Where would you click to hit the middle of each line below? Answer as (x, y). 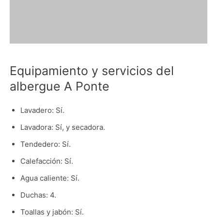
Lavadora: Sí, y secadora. (62, 127)
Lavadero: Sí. (42, 110)
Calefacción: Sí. (46, 161)
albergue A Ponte (60, 86)
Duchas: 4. (38, 195)
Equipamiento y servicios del (92, 71)
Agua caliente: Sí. (50, 178)
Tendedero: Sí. (45, 144)
